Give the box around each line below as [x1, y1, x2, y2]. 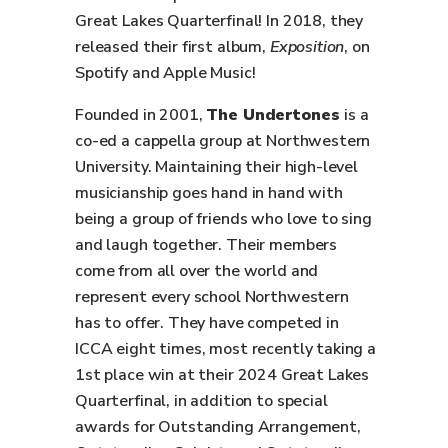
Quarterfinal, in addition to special [75, 390, 328, 412]
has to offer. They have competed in [75, 312, 339, 334]
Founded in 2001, [75, 104, 207, 126]
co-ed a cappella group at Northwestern [75, 130, 371, 152]
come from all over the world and [75, 260, 319, 282]
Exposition [269, 36, 345, 58]
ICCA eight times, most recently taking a [75, 338, 377, 360]
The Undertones [206, 104, 345, 126]
